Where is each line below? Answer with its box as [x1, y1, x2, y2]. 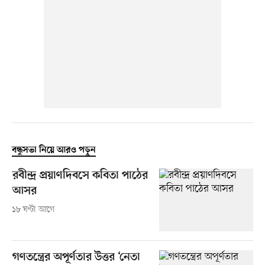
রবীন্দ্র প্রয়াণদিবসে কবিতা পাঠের [12, 169, 148, 183]
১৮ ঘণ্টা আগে [11, 204, 55, 216]
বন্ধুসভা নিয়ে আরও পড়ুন [11, 145, 96, 156]
